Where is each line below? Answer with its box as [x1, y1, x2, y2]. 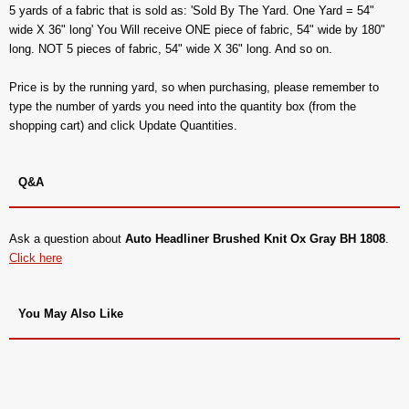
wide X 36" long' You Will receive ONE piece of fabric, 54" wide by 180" [9, 22, 385, 37]
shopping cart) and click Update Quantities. [9, 118, 237, 132]
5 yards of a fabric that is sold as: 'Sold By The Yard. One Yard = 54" [9, 3, 374, 17]
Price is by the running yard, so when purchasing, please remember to [9, 79, 379, 94]
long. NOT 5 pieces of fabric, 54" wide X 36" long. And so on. [9, 41, 332, 56]
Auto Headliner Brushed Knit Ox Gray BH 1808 [125, 231, 385, 246]
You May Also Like [18, 306, 123, 320]
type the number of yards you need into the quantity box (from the [9, 99, 356, 113]
